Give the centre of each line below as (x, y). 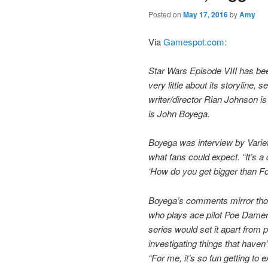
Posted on (166, 14)
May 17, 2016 (205, 15)
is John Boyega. (179, 113)
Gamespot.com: (194, 41)
